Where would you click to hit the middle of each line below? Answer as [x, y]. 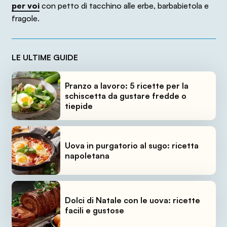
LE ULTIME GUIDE [45, 58]
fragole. [25, 18]
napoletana [87, 156]
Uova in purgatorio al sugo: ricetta [131, 146]
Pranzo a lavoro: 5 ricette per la [126, 86]
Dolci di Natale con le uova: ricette [132, 200]
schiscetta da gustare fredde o [125, 96]
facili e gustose [94, 211]
